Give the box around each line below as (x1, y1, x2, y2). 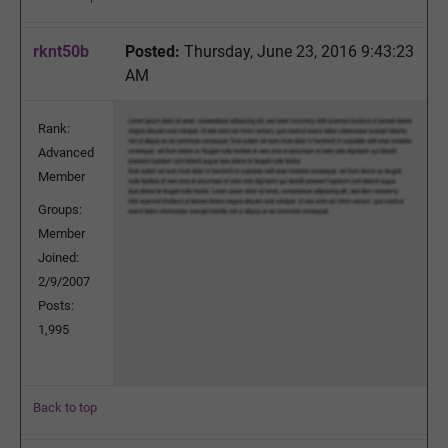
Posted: (125, 41, 180, 61)
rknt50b (33, 41, 89, 61)
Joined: (38, 249, 79, 265)
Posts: (38, 297, 74, 313)
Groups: (38, 201, 82, 217)
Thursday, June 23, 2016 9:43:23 (180, 41, 414, 61)
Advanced (38, 144, 94, 160)
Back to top (33, 399, 97, 415)
